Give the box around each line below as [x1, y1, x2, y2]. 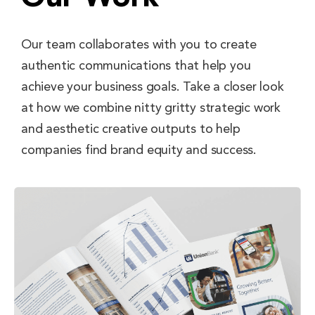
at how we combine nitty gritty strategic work [21, 102, 281, 115]
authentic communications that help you [21, 60, 251, 73]
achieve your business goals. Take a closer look [21, 81, 284, 94]
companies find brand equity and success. [21, 144, 257, 157]
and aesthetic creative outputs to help [21, 123, 240, 136]
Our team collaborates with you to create [21, 39, 257, 52]
